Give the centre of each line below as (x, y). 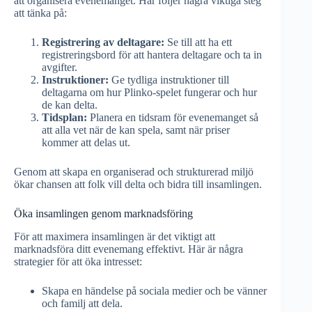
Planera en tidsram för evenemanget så (173, 118)
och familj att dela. (82, 303)
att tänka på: (40, 13)
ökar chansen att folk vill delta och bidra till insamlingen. (138, 185)
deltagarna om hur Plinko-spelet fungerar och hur (149, 93)
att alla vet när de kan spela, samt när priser (136, 130)
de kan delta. (70, 105)
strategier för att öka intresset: (78, 261)
